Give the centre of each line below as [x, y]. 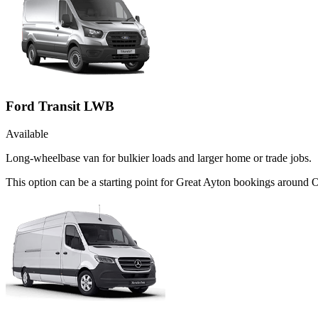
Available [27, 133]
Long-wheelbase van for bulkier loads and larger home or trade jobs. [159, 158]
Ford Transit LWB [60, 106]
